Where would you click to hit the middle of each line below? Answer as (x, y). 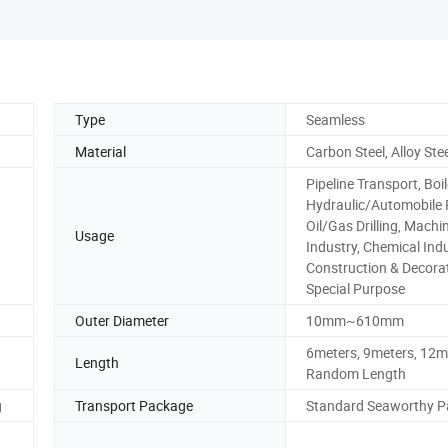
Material (100, 151)
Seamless (335, 119)
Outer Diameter (122, 320)
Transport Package (134, 405)
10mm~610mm (355, 320)
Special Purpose (355, 288)
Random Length (356, 373)
